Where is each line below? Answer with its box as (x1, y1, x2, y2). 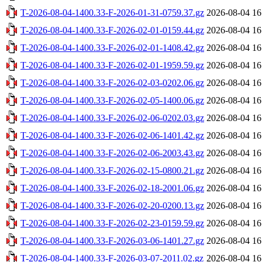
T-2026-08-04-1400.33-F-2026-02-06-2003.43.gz (20, 147, 204, 158)
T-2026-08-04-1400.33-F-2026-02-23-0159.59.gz (20, 218, 204, 228)
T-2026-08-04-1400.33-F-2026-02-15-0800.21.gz (20, 165, 204, 175)
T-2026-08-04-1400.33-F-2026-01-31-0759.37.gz (20, 7, 204, 18)
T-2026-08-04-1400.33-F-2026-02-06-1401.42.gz (20, 130, 204, 140)
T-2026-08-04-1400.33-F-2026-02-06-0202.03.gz (20, 112, 204, 123)
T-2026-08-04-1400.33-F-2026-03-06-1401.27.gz (20, 235, 204, 246)
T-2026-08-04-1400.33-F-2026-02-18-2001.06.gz (20, 182, 204, 193)
